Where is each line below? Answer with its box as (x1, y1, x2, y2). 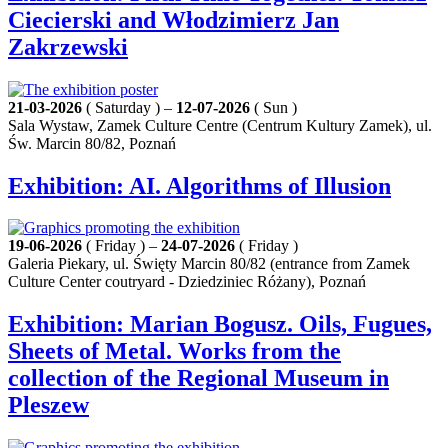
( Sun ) (250, 98, 297, 116)
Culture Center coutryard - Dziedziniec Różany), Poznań (8, 273, 366, 291)
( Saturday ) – (82, 98, 176, 116)
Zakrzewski (8, 33, 128, 60)
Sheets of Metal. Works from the (8, 338, 341, 365)
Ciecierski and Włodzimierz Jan (8, 6, 339, 33)
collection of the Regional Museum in (8, 365, 389, 392)
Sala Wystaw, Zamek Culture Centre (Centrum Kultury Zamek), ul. (8, 116, 432, 134)
